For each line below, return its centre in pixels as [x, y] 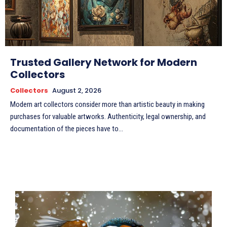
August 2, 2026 [77, 91]
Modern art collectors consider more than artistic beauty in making [107, 105]
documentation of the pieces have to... [67, 129]
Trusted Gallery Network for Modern [104, 63]
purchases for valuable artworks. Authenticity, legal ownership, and [108, 117]
